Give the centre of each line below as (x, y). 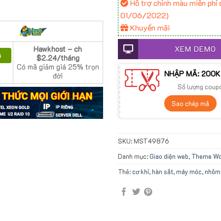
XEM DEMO (195, 49)
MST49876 (151, 141)
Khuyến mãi (149, 28)
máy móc (189, 171)
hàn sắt (163, 171)
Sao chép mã (190, 103)
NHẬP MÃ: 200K (192, 74)
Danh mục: (134, 156)
